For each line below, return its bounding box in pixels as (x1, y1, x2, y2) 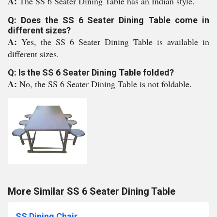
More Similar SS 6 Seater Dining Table (8, 186, 175, 197)
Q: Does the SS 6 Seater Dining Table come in (8, 15, 209, 25)
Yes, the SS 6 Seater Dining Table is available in (21, 36, 209, 47)
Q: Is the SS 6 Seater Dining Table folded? (8, 67, 174, 77)
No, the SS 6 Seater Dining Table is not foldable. (19, 78, 192, 90)
